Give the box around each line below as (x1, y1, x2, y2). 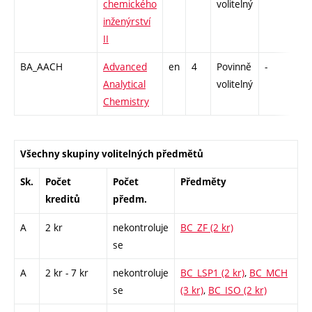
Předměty (180, 175, 226, 188)
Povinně (217, 59, 251, 73)
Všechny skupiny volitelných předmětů (20, 147, 203, 160)
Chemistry (103, 94, 149, 108)
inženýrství (103, 14, 150, 28)
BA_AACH (20, 59, 63, 73)
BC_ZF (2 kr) (180, 220, 233, 234)
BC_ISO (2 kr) (208, 283, 267, 297)
